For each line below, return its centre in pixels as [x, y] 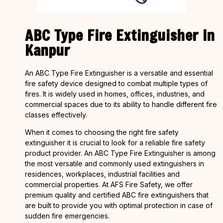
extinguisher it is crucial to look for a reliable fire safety [115, 142]
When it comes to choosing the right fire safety [102, 132]
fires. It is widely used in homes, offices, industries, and [115, 94]
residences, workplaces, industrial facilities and [102, 174]
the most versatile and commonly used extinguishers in [114, 163]
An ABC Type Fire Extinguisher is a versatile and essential [119, 73]
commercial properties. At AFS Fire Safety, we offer [109, 184]
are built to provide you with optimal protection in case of [119, 205]
